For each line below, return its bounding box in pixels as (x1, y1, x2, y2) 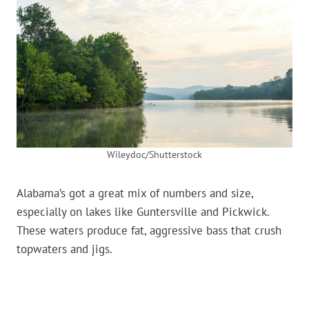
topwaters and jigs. (17, 241, 112, 257)
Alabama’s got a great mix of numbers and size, (17, 186, 253, 201)
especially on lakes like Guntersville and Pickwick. (17, 204, 269, 220)
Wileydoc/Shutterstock (107, 148, 202, 161)
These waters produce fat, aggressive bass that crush (17, 223, 281, 239)
